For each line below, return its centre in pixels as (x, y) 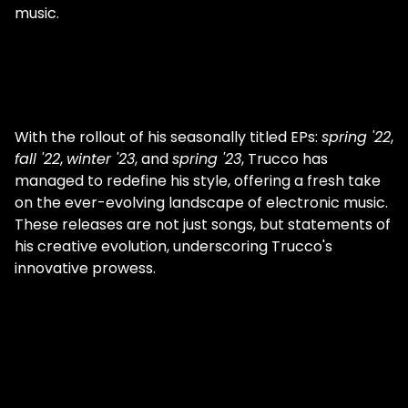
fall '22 (37, 159)
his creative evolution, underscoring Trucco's (173, 247)
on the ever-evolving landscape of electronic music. (201, 203)
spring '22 (356, 138)
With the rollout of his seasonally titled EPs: (168, 138)
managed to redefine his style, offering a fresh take (198, 181)
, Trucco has (285, 159)
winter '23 (101, 159)
